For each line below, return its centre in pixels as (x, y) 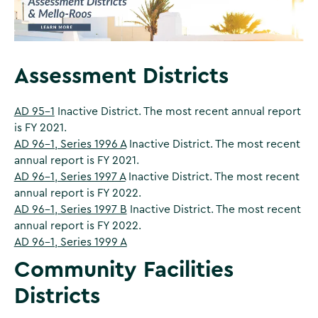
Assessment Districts (121, 76)
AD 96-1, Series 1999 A (70, 242)
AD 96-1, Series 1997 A (70, 176)
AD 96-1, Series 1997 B (70, 209)
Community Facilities (124, 270)
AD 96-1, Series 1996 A (70, 144)
